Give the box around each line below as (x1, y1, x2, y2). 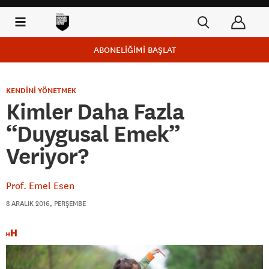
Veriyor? (6, 142, 88, 170)
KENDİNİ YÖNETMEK (6, 86, 76, 95)
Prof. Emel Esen (6, 180, 74, 192)
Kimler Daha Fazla (6, 98, 184, 125)
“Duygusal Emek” (6, 120, 180, 148)
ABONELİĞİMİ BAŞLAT (93, 44, 176, 55)
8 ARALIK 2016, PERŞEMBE (6, 199, 86, 208)
